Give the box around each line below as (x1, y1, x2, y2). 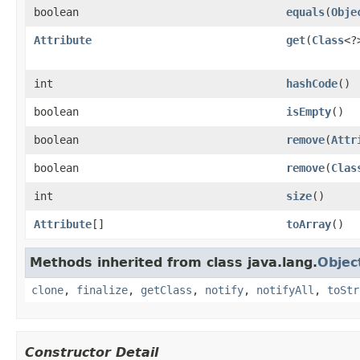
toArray (286, 217, 331, 231)
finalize (76, 283, 128, 297)
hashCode (286, 76, 337, 90)
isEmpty (286, 104, 331, 118)
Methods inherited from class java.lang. (30, 254, 317, 270)
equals (286, 5, 325, 18)
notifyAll (256, 283, 314, 297)
